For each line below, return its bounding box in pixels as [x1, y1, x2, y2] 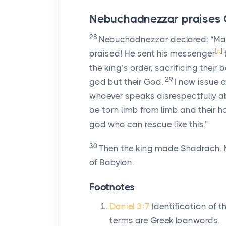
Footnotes [89, 181, 135, 193]
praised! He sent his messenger [89, 48, 215, 59]
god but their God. [89, 77, 163, 87]
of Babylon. [89, 157, 134, 167]
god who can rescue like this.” [89, 119, 208, 129]
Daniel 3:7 [109, 201, 150, 211]
